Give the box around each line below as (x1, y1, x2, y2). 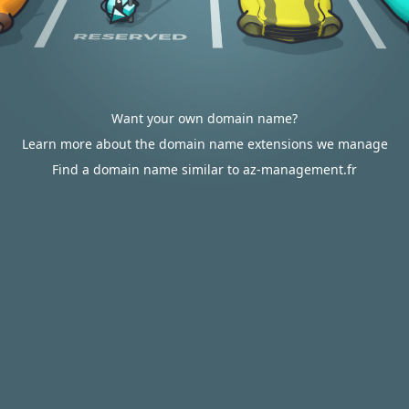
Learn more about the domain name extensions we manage (21, 135, 388, 152)
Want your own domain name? (111, 110, 298, 127)
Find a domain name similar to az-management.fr (52, 161, 357, 178)
